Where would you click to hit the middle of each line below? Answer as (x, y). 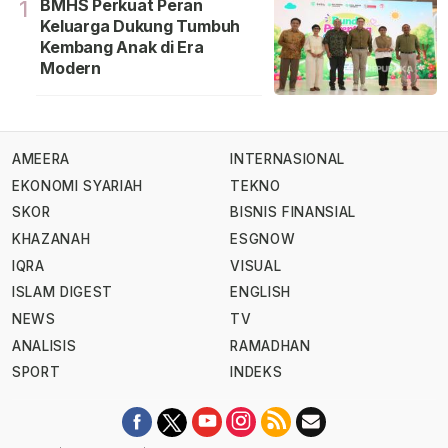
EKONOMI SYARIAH (78, 185)
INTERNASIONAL (287, 159)
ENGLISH (260, 292)
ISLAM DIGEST (63, 292)
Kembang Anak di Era (122, 47)
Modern (70, 68)
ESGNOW (263, 239)
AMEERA (41, 159)
